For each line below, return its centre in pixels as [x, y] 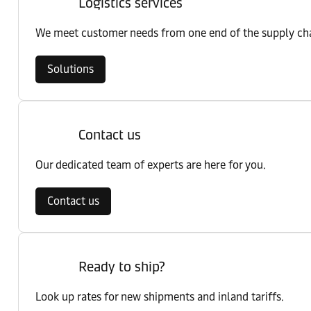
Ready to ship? [122, 267]
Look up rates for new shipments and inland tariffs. [160, 297]
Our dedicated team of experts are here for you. [151, 165]
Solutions [70, 69]
